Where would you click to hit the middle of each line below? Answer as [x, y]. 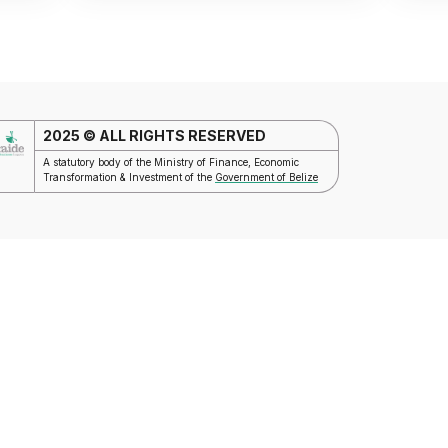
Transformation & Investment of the [129, 177]
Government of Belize [267, 177]
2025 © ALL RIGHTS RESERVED [155, 135]
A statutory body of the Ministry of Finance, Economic [171, 162]
